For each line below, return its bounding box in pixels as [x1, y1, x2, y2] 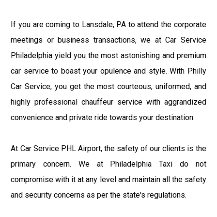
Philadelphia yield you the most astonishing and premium [11, 50, 206, 60]
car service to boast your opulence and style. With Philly [11, 66, 206, 76]
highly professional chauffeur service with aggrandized [11, 97, 206, 107]
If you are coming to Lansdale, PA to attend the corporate [11, 19, 206, 29]
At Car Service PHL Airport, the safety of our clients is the [11, 143, 206, 153]
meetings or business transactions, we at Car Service [11, 35, 206, 45]
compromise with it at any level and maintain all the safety [11, 174, 206, 184]
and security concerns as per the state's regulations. [11, 190, 187, 200]
